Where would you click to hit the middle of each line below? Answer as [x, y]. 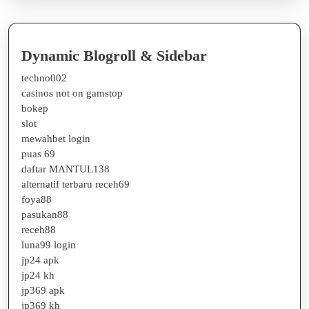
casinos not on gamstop [72, 93]
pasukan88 [45, 214]
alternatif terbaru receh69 [76, 184]
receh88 [39, 229]
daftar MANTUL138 [66, 169]
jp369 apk [43, 290]
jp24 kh [38, 275]
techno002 [44, 78]
